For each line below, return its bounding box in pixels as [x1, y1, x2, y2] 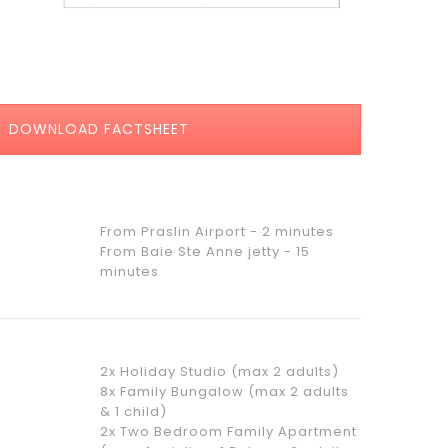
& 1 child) [99, 401, 167, 421]
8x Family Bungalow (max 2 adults [99, 381, 349, 401]
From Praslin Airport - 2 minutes [99, 221, 334, 241]
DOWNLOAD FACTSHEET [4, 118, 190, 139]
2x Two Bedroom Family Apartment [99, 421, 357, 441]
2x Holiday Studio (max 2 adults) [99, 361, 339, 381]
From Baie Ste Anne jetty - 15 [99, 241, 310, 261]
